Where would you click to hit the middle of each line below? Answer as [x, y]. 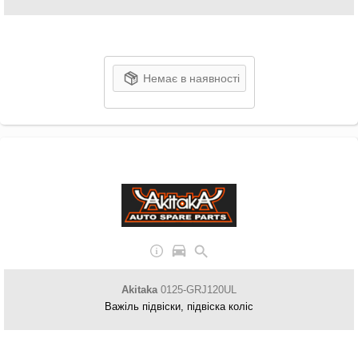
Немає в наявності [191, 78]
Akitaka [139, 290]
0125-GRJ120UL [197, 290]
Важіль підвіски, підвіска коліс [179, 306]
